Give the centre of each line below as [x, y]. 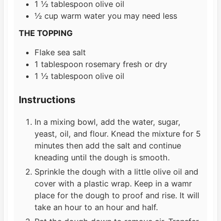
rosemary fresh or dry [126, 64]
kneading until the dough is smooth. [102, 157]
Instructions [47, 99]
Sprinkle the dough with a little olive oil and [116, 171]
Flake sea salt [60, 53]
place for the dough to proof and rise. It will [117, 195]
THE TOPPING [45, 33]
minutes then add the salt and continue [108, 145]
